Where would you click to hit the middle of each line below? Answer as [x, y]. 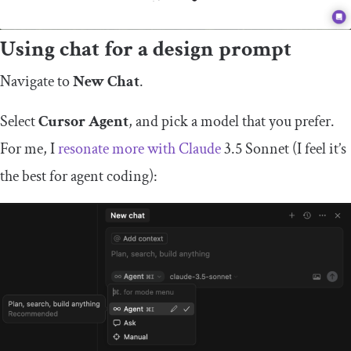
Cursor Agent [83, 121]
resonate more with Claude [139, 148]
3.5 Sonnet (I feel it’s [284, 148]
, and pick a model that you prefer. [232, 121]
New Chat [106, 81]
